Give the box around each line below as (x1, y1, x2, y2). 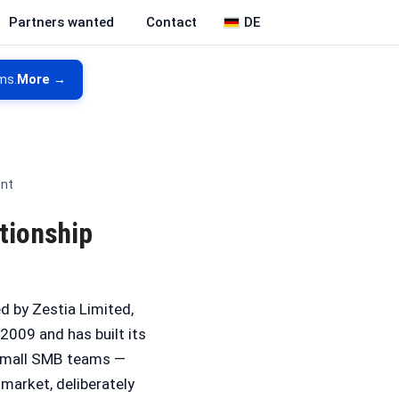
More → (17, 72, 66, 87)
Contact (146, 14, 197, 30)
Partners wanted (9, 14, 114, 30)
